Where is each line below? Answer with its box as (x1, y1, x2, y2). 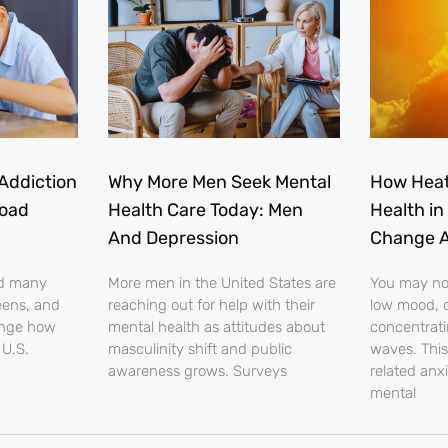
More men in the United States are (107, 274, 336, 293)
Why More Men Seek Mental (107, 171, 331, 194)
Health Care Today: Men (107, 199, 303, 222)
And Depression (107, 227, 239, 250)
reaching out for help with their (107, 296, 315, 315)
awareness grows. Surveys (107, 362, 287, 381)
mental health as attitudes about (107, 318, 325, 337)
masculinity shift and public (107, 340, 292, 359)
